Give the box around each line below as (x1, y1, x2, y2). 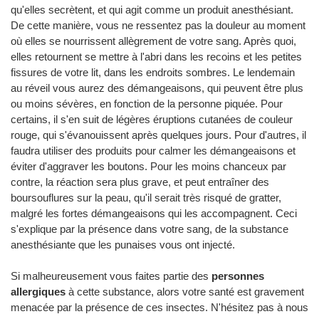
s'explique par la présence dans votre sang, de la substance (11, 222, 288, 235)
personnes (211, 269, 264, 282)
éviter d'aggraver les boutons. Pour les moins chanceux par (11, 159, 286, 172)
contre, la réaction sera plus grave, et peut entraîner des (11, 175, 269, 188)
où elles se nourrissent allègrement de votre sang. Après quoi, (11, 34, 296, 47)
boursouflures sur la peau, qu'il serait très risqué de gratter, (11, 191, 281, 204)
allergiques (11, 285, 66, 298)
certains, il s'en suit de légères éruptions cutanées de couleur (11, 113, 293, 125)
